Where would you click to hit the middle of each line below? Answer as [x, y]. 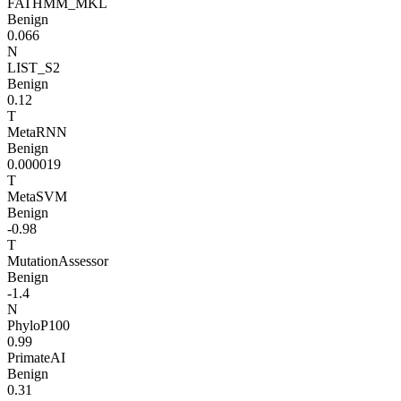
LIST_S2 [34, 67]
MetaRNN [37, 132]
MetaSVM [37, 196]
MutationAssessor [58, 260]
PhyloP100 [38, 325]
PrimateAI [36, 357]
